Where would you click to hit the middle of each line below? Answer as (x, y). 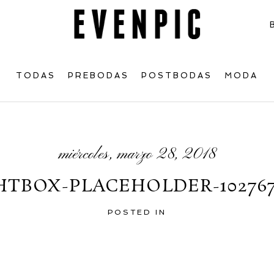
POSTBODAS (176, 76)
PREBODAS (98, 76)
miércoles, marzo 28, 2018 (137, 154)
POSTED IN (137, 212)
